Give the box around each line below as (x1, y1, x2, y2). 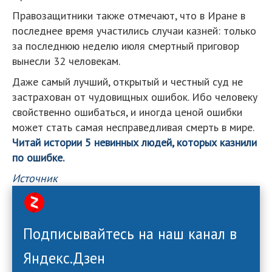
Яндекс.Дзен (23, 248, 105, 268)
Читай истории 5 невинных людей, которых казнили (12, 135, 257, 149)
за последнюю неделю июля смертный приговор (12, 39, 239, 53)
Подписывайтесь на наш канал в (23, 224, 237, 243)
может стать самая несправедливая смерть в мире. (12, 120, 254, 134)
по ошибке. (12, 151, 64, 165)
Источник (12, 171, 58, 185)
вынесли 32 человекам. (12, 54, 120, 68)
